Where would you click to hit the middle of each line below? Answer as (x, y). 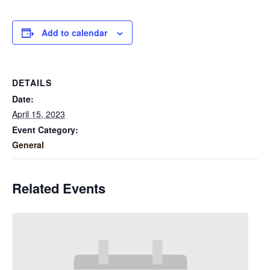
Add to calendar (74, 32)
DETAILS (32, 82)
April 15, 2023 (39, 114)
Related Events (59, 188)
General (28, 144)
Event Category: (45, 129)
